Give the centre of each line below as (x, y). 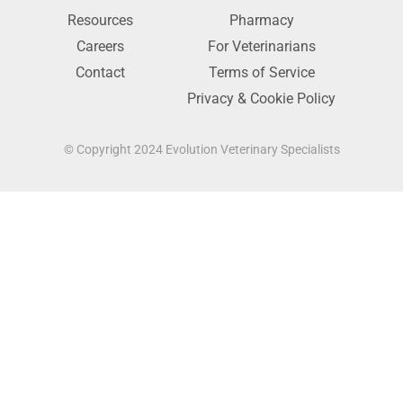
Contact (100, 72)
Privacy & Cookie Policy (261, 98)
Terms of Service (261, 72)
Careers (100, 46)
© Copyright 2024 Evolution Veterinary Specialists (201, 149)
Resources (100, 20)
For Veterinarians (261, 46)
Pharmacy (261, 20)
